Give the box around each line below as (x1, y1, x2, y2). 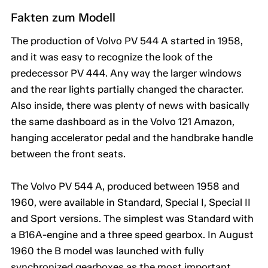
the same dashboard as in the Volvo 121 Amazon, (11, 115, 234, 128)
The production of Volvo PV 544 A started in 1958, (11, 35, 243, 47)
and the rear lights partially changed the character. (11, 83, 243, 96)
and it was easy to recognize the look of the (11, 51, 212, 63)
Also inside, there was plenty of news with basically (11, 99, 249, 112)
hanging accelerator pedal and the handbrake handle (11, 132, 253, 144)
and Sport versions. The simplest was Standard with (11, 212, 254, 225)
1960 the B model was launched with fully (11, 245, 204, 257)
